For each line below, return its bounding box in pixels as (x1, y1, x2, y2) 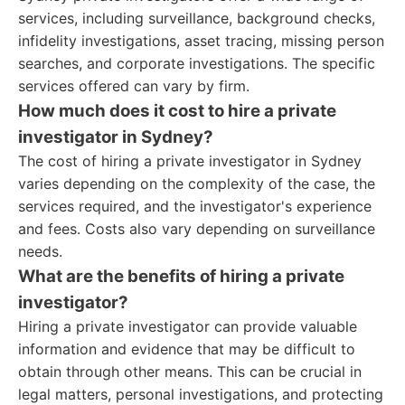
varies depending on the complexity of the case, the (18, 174, 375, 193)
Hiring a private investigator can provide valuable (18, 317, 357, 335)
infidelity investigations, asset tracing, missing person (18, 32, 384, 50)
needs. (18, 242, 62, 260)
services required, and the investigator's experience (18, 197, 372, 215)
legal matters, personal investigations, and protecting (18, 385, 383, 403)
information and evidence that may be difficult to (18, 340, 355, 358)
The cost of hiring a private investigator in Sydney (18, 152, 362, 170)
